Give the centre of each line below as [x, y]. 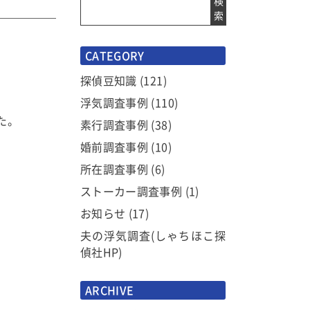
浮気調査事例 [115, 102]
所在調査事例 [115, 169]
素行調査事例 [115, 125]
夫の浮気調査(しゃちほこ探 [153, 235]
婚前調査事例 [115, 147]
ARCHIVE [110, 290]
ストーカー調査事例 [131, 191]
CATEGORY [115, 55]
